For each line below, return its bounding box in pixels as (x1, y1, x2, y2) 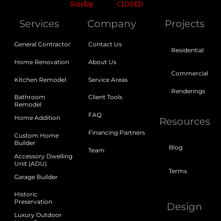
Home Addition (14, 114, 61, 122)
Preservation (14, 198, 53, 206)
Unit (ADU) (14, 160, 47, 167)
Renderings (171, 88, 205, 95)
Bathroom (14, 94, 46, 101)
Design (167, 201, 203, 213)
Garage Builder (14, 173, 58, 181)
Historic (14, 191, 38, 198)
